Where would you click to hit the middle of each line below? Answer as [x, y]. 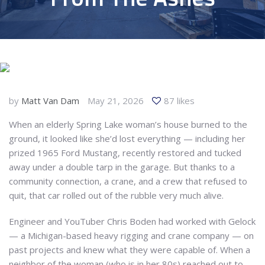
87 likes [179, 101]
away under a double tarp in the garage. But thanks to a [122, 167]
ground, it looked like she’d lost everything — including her [127, 138]
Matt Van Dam [50, 101]
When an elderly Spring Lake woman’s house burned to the [128, 124]
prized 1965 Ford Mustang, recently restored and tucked [125, 153]
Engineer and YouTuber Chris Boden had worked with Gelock [132, 221]
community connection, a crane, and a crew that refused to [128, 181]
